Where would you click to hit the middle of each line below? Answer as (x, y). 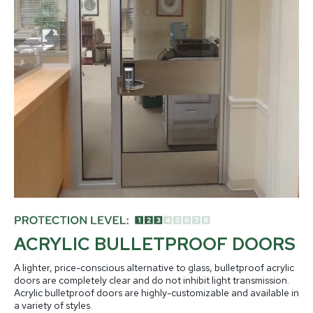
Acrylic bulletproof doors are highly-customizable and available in (156, 293)
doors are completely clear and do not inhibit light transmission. (152, 281)
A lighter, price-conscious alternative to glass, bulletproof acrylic (154, 268)
